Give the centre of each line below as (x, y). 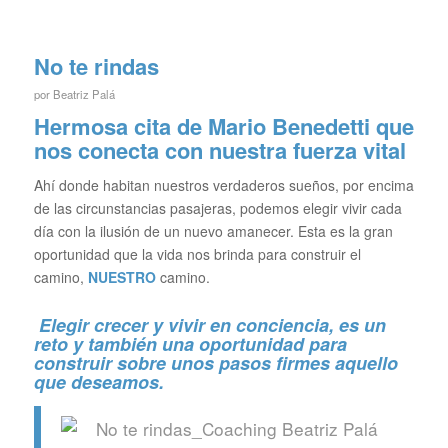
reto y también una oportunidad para (190, 343)
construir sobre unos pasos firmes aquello (215, 362)
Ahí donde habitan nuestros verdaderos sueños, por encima (223, 184)
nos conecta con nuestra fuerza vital (219, 149)
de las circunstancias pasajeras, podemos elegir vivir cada (217, 207)
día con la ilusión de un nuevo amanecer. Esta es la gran (213, 230)
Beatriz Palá (83, 93)
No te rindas (96, 65)
